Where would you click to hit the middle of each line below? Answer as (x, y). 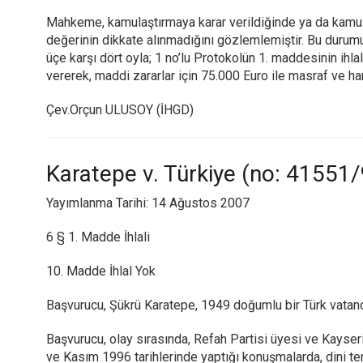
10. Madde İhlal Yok (101, 271)
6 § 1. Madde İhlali (98, 237)
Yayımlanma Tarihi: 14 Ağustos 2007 (148, 203)
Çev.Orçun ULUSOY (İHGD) (120, 110)
